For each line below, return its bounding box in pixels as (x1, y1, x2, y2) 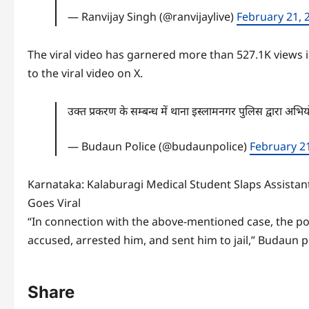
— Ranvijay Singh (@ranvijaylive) (68, 9, 237, 25)
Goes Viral (28, 195, 81, 211)
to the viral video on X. (28, 66, 143, 81)
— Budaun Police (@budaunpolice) (68, 139, 250, 154)
